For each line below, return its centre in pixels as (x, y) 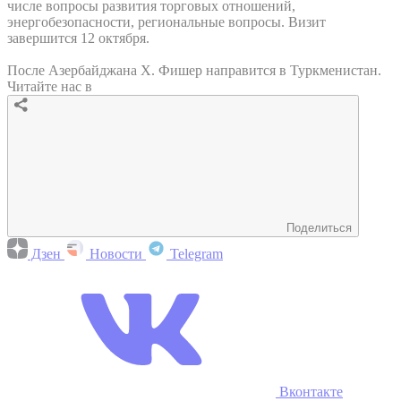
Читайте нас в (50, 86)
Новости (116, 253)
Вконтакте (309, 391)
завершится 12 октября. (78, 38)
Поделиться (319, 227)
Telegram (195, 253)
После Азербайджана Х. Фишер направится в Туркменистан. (194, 70)
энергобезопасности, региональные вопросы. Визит (166, 21)
